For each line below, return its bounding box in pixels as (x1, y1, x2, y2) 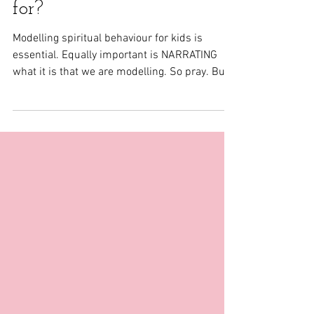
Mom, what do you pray (13, 10, 218, 29)
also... (13, 120, 41, 134)
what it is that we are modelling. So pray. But (13, 103, 228, 117)
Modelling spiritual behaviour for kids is (13, 69, 203, 83)
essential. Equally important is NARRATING (13, 86, 217, 100)
